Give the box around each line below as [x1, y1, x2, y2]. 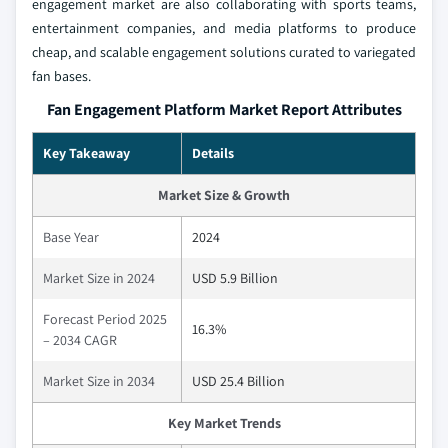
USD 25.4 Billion [192, 372, 285, 391]
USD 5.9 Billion [192, 269, 278, 288]
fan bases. [32, 67, 91, 86]
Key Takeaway [43, 144, 130, 163]
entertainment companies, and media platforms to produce [32, 19, 416, 38]
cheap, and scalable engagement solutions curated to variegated [32, 43, 416, 62]
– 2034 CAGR [43, 331, 117, 350]
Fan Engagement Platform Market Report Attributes [46, 99, 402, 121]
